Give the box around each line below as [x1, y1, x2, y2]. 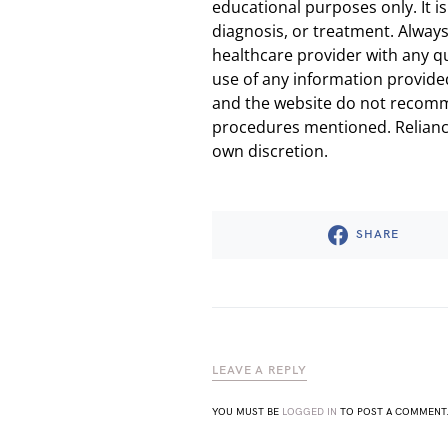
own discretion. [212, 140, 328, 162]
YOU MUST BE [212, 406, 282, 418]
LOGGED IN [282, 406, 337, 418]
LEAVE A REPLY [212, 363, 307, 378]
